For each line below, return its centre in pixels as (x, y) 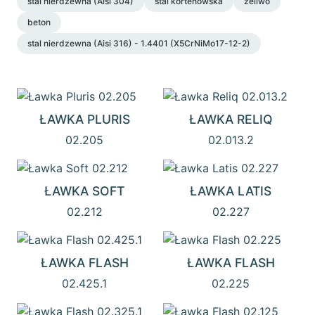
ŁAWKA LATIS (231, 191)
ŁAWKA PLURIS (84, 119)
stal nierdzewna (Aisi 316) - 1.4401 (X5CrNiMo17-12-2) (139, 43)
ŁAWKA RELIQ (231, 119)
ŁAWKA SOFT (84, 191)
